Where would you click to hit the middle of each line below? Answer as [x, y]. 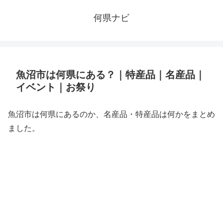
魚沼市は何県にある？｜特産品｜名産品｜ [111, 75]
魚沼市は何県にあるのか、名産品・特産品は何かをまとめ [111, 114]
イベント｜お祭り [56, 87]
